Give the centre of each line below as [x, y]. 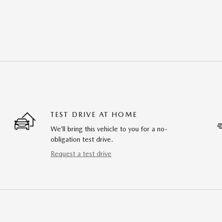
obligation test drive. [82, 139]
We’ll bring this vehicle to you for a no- [109, 129]
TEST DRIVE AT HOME [94, 114]
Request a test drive [81, 153]
